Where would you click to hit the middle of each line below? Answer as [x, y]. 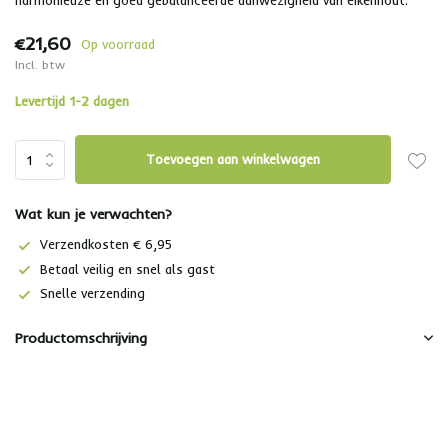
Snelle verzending [92, 293]
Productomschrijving [81, 338]
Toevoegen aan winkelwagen [233, 159]
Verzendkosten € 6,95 [106, 244]
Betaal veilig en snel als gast [127, 268]
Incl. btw [40, 64]
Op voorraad [118, 43]
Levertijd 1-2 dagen [72, 101]
